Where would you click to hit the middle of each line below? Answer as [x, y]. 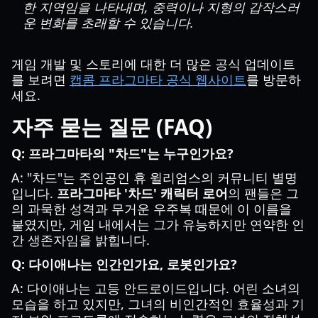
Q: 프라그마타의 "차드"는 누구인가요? [122, 153]
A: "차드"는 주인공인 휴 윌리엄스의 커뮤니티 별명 [154, 177]
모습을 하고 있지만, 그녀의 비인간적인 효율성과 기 [158, 304]
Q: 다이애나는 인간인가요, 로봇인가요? [124, 264]
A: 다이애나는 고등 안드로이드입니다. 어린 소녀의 [156, 288]
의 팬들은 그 [263, 193]
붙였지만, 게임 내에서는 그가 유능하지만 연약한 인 [158, 224]
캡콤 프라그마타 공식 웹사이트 [158, 79]
